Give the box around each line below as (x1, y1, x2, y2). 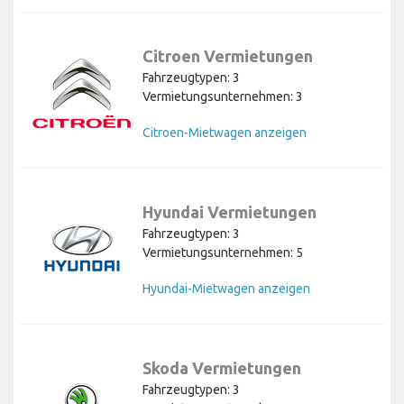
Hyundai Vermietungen (142, 203, 317, 222)
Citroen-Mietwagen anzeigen (142, 125, 307, 141)
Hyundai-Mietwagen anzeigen (142, 281, 310, 297)
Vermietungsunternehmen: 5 (142, 245, 303, 261)
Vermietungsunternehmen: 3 (142, 89, 303, 105)
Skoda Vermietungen (142, 359, 301, 378)
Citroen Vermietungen (142, 47, 313, 66)
